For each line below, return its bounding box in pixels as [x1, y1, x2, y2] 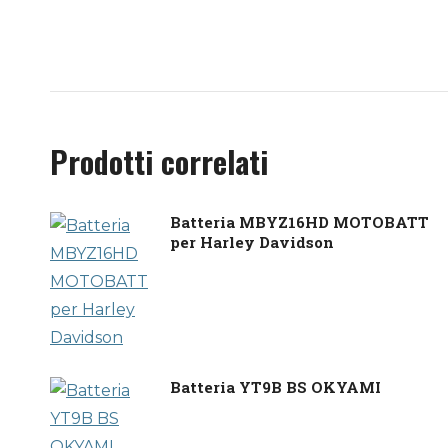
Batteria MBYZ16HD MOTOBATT [170, 212, 429, 232]
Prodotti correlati [50, 139, 268, 184]
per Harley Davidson [170, 232, 334, 252]
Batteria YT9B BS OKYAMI [170, 377, 381, 397]
